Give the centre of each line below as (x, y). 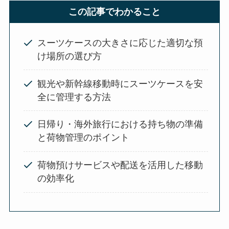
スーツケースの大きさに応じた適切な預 (120, 43)
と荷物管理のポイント (83, 138)
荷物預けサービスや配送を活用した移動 (120, 165)
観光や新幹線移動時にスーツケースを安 (120, 84)
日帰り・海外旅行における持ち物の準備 (120, 124)
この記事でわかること (114, 12)
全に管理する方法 (74, 97)
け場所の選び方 (69, 56)
